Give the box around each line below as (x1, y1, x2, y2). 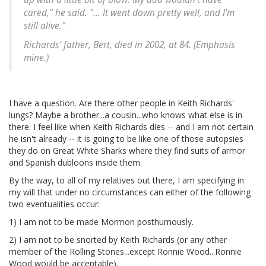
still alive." (24, 19, 65, 32)
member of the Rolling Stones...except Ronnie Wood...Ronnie (9, 245, 242, 257)
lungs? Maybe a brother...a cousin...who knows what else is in (9, 109, 242, 121)
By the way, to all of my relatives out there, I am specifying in (9, 174, 244, 186)
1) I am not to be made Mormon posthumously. (9, 216, 194, 227)
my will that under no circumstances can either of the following (9, 186, 251, 198)
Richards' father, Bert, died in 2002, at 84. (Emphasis (24, 38, 235, 51)
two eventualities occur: (9, 198, 100, 210)
